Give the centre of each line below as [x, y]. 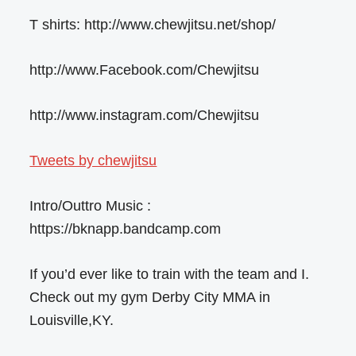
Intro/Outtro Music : [91, 206]
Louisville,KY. [72, 321]
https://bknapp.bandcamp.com [126, 229]
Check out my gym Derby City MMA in [150, 298]
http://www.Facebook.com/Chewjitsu [145, 70]
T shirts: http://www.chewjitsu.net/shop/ [153, 25]
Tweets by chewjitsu [93, 161]
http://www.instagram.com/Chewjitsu [145, 116]
